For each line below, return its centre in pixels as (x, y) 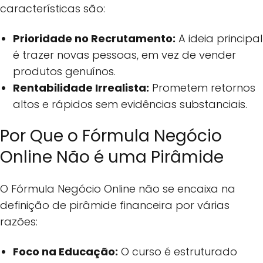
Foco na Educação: (66, 251)
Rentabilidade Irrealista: (81, 87)
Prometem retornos (203, 87)
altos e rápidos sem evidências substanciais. (130, 104)
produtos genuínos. (65, 71)
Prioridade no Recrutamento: (95, 38)
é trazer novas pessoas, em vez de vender (125, 55)
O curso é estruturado (178, 251)
